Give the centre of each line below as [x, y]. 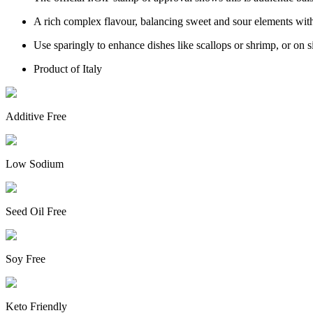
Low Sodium [35, 163]
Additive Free [36, 116]
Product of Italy [68, 68]
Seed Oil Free [36, 211]
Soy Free [26, 259]
